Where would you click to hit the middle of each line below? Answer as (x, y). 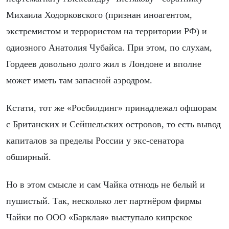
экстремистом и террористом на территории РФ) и (107, 31)
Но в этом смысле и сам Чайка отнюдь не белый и (106, 185)
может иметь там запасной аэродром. (79, 80)
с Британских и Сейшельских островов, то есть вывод (113, 124)
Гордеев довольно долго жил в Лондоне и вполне (104, 64)
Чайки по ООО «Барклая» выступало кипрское (99, 217)
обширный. (29, 157)
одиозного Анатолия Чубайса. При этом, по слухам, (109, 47)
